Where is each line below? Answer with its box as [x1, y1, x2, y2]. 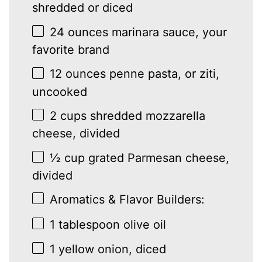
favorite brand [32, 42, 110, 57]
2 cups [50, 109, 87, 123]
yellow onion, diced [55, 242, 167, 257]
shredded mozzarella [87, 109, 206, 123]
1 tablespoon [50, 217, 120, 232]
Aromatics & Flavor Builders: [50, 192, 205, 207]
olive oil [120, 217, 167, 232]
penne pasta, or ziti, [106, 67, 220, 81]
